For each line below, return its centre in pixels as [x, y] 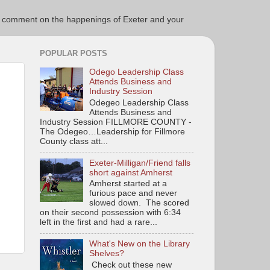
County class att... [74, 141]
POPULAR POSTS [74, 54]
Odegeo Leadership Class [139, 102]
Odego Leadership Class [137, 72]
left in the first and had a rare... [99, 222]
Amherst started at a [128, 184]
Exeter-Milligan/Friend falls [140, 163]
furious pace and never [133, 193]
